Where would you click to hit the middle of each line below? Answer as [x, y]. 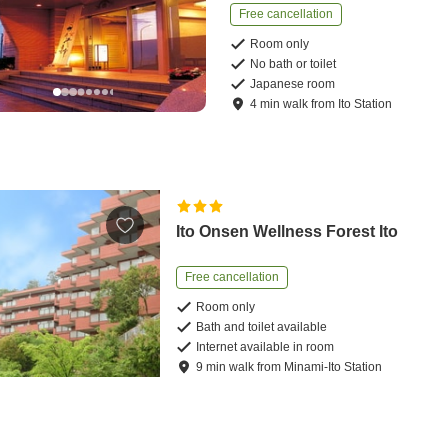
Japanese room [293, 84]
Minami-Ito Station [333, 367]
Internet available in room [265, 347]
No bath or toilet [293, 64]
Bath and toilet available [262, 327]
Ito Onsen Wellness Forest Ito [287, 232]
